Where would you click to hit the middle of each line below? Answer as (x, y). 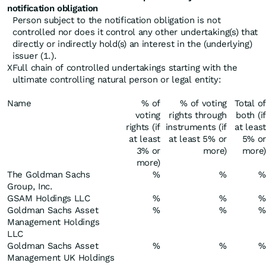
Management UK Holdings (61, 258)
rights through (198, 115)
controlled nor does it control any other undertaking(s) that (135, 32)
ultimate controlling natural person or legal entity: (117, 80)
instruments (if (196, 127)
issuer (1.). (35, 56)
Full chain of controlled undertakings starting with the (125, 68)
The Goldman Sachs (49, 175)
